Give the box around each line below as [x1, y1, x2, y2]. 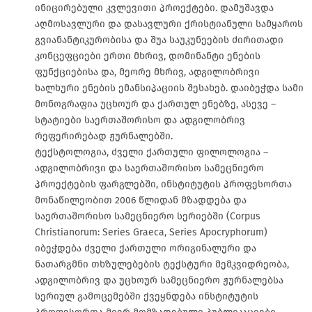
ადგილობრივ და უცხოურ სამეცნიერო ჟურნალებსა [35, 274, 283, 286]
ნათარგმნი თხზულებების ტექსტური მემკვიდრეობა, [35, 258, 289, 270]
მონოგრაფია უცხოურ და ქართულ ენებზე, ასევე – [35, 97, 276, 110]
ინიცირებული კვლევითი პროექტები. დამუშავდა [35, 1, 274, 14]
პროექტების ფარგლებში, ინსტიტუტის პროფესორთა [35, 178, 292, 190]
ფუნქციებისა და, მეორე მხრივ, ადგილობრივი [35, 65, 260, 78]
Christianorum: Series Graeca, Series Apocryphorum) [35, 226, 267, 238]
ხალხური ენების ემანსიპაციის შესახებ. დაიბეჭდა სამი [35, 81, 304, 94]
